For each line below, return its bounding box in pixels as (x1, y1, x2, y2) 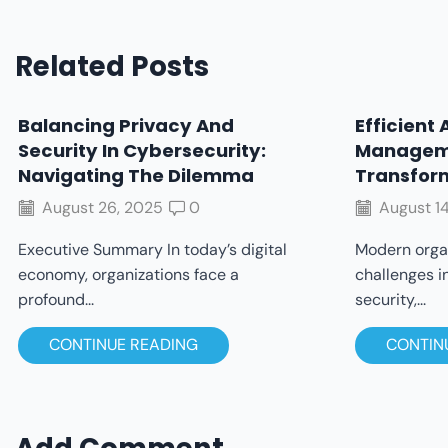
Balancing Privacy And (18, 113, 234, 139)
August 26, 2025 (38, 196, 163, 218)
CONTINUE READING (48, 334, 198, 356)
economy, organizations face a (18, 263, 239, 285)
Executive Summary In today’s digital (18, 238, 287, 260)
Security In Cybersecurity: (18, 138, 266, 164)
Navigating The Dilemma (18, 163, 254, 189)
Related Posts (15, 46, 209, 86)
